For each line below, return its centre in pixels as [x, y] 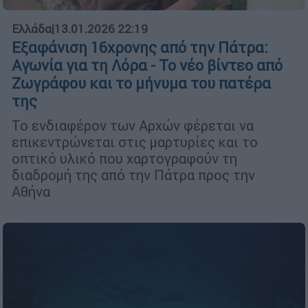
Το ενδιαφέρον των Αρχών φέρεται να [133, 126]
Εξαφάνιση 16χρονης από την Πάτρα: [140, 48]
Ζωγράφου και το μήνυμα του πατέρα [141, 84]
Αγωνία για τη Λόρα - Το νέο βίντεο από [147, 66]
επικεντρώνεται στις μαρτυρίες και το [135, 142]
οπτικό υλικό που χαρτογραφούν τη [124, 159]
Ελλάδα [32, 29]
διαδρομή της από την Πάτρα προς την [133, 175]
